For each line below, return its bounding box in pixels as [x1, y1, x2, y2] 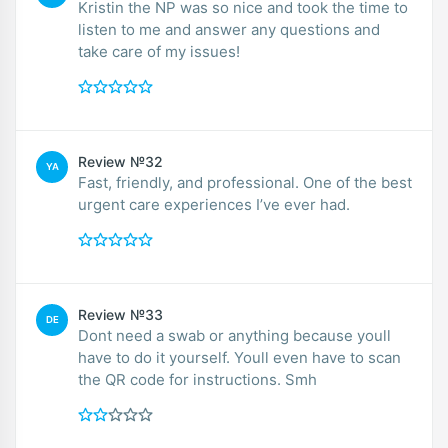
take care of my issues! [78, 41, 240, 61]
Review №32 [78, 152, 163, 170]
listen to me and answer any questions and [78, 19, 380, 39]
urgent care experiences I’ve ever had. [78, 194, 350, 214]
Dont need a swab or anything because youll [78, 325, 391, 345]
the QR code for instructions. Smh [78, 369, 317, 389]
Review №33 [78, 305, 163, 323]
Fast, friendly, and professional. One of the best [78, 172, 412, 192]
